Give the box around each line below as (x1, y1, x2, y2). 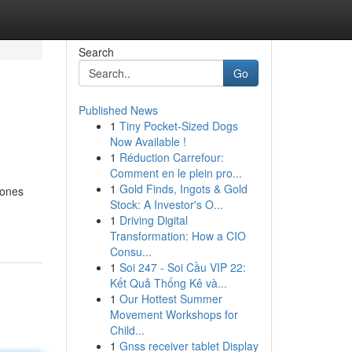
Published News (78, 102, 158, 118)
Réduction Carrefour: (119, 149, 224, 165)
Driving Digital (119, 212, 188, 228)
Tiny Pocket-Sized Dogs (119, 118, 238, 134)
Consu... (109, 244, 152, 259)
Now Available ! (109, 134, 186, 149)
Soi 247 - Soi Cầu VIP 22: (119, 259, 246, 275)
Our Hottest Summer (119, 291, 222, 306)
